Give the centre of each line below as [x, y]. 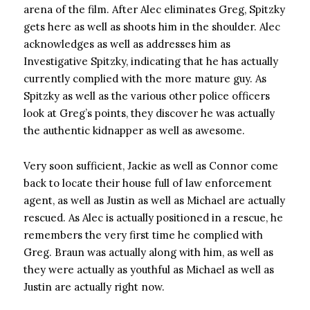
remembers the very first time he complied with [143, 235]
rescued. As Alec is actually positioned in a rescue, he [153, 218]
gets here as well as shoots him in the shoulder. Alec [152, 27]
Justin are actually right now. [94, 287]
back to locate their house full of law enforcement [148, 183]
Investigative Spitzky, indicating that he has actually [151, 61]
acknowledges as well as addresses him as [127, 44]
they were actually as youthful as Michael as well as [149, 270]
